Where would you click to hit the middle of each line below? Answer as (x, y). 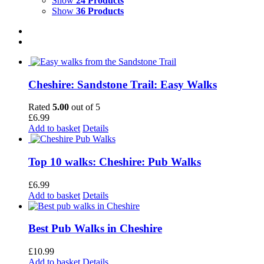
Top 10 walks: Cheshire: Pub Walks (115, 161)
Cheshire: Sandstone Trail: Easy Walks (123, 84)
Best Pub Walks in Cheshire (95, 229)
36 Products (100, 11)
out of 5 (85, 107)
